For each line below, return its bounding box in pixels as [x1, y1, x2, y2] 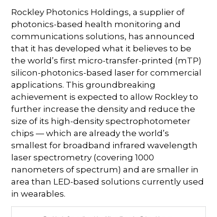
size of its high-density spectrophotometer [11, 116, 191, 126]
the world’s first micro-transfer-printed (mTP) [11, 56, 202, 66]
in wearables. [11, 189, 66, 199]
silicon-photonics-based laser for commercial [11, 68, 202, 78]
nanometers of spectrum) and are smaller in [11, 165, 199, 175]
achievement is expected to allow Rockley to [11, 92, 199, 102]
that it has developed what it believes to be [11, 44, 192, 54]
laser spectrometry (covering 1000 [11, 153, 155, 163]
